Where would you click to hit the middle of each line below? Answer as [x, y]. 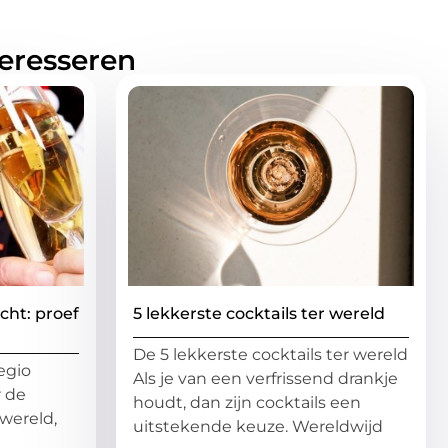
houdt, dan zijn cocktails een [247, 403]
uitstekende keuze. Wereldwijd [258, 427]
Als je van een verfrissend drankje [265, 379]
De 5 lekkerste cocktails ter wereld [270, 355]
